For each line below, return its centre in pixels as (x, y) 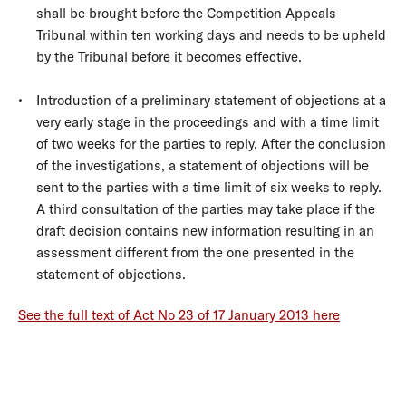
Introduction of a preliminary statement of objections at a (211, 100)
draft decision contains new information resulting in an (205, 230)
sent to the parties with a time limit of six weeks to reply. (209, 187)
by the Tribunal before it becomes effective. (169, 56)
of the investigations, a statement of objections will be (203, 165)
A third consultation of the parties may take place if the (206, 208)
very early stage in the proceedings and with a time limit (208, 121)
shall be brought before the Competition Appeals (186, 13)
